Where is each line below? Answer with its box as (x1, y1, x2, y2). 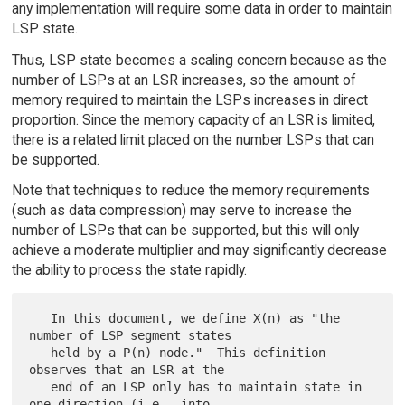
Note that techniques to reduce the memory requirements (11, 182, 370, 200)
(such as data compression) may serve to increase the (11, 202, 352, 220)
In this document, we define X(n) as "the (29, 311, 52, 326)
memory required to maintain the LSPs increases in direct (11, 90, 368, 108)
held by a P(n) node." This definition (29, 345, 52, 361)
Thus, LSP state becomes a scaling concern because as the (11, 51, 387, 69)
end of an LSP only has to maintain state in (29, 380, 52, 395)
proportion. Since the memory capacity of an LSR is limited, (11, 110, 375, 128)
